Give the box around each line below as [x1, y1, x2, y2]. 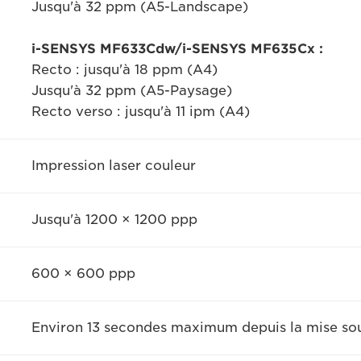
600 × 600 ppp [31, 266, 135, 281]
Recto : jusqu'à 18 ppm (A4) [31, 62, 218, 77]
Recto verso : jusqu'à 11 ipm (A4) [31, 104, 250, 119]
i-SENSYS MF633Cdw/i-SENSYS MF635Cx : [31, 41, 323, 56]
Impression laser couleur [31, 158, 196, 173]
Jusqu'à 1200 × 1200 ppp [31, 212, 197, 227]
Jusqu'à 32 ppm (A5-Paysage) [31, 83, 232, 98]
